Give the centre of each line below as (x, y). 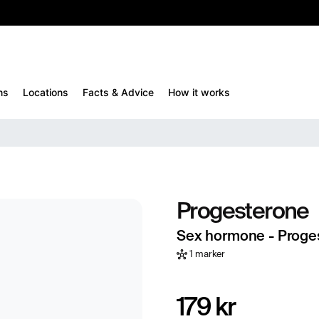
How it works (199, 92)
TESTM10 (244, 13)
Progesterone (243, 212)
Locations (45, 92)
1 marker (206, 255)
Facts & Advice (118, 92)
